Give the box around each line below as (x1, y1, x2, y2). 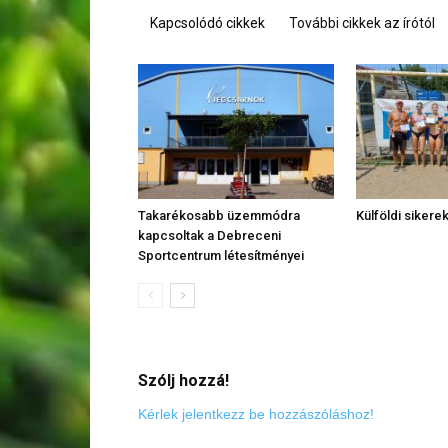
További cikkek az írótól (289, 15, 435, 31)
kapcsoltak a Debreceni (138, 227, 281, 243)
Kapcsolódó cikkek (150, 15, 265, 31)
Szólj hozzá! (138, 370, 229, 390)
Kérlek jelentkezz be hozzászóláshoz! (138, 405, 374, 422)
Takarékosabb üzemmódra (138, 207, 300, 223)
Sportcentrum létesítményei (138, 247, 304, 263)
